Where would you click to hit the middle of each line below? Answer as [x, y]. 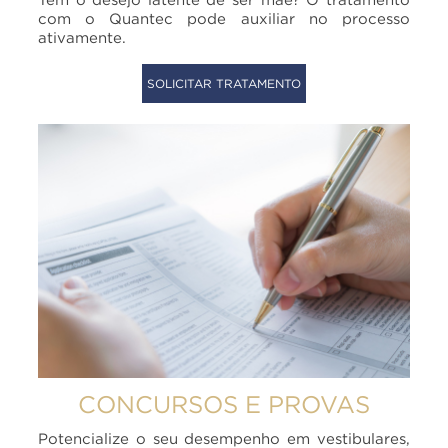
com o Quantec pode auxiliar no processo [224, 18]
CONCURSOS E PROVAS [223, 403]
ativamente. [82, 37]
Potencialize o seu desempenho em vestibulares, [224, 437]
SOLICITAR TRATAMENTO [223, 84]
